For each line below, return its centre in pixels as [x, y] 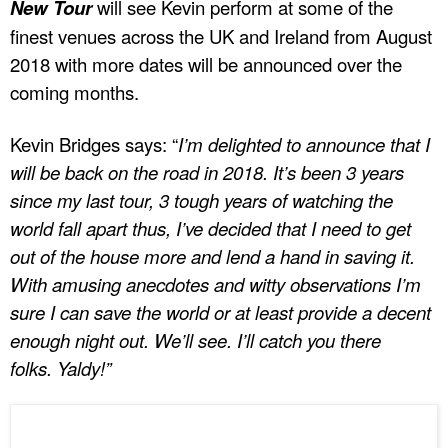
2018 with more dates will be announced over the [206, 64]
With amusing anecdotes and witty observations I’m [215, 284]
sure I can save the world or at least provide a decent [220, 312]
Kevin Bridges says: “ [94, 144]
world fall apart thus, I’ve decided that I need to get [210, 228]
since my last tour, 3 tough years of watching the [201, 200]
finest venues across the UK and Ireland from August [221, 36]
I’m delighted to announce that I [304, 144]
